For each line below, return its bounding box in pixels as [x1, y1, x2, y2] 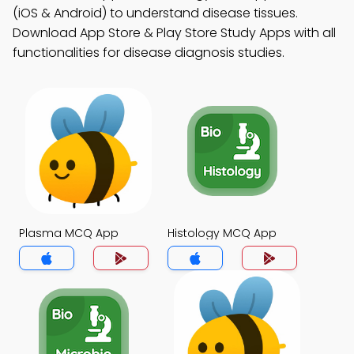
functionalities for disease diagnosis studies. [13, 43, 284, 62]
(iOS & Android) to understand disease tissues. [13, 4, 298, 22]
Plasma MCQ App [19, 225, 119, 241]
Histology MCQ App [168, 225, 277, 241]
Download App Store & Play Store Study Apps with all [13, 24, 336, 42]
